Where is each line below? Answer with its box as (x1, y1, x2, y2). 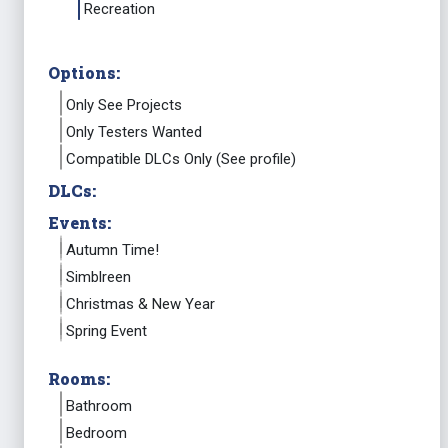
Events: (48, 212, 111, 233)
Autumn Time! (66, 241, 159, 259)
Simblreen (66, 268, 131, 286)
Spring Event (66, 322, 147, 340)
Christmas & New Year (66, 295, 215, 313)
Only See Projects (66, 96, 182, 114)
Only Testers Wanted (66, 123, 202, 141)
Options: (48, 62, 120, 83)
